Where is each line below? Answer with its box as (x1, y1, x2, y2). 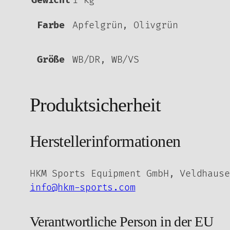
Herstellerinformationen (30, 131, 181, 150)
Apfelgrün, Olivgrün (72, 20, 178, 32)
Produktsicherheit (30, 93, 161, 116)
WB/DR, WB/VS (72, 54, 139, 66)
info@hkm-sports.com (30, 181, 136, 194)
